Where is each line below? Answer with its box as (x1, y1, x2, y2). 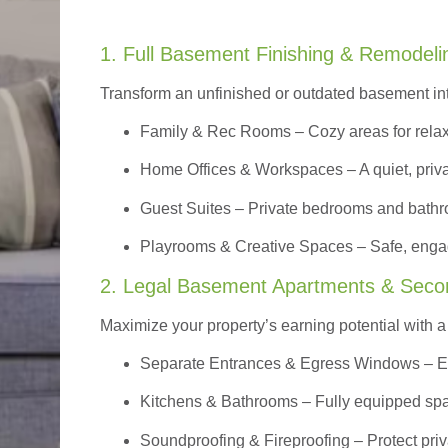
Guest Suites (140, 199, 231, 217)
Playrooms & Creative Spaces (140, 238, 353, 256)
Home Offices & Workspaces (140, 161, 347, 179)
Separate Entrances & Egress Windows (140, 354, 420, 372)
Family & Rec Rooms (140, 122, 291, 140)
